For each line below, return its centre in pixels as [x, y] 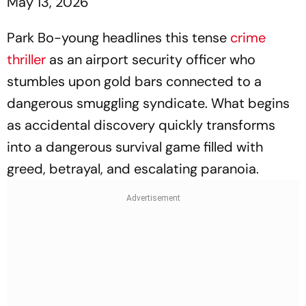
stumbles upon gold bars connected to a [134, 82]
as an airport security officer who [151, 60]
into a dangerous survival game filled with [135, 147]
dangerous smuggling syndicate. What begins [148, 103]
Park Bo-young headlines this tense [119, 38]
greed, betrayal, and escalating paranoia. [133, 169]
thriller [26, 60]
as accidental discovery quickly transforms [141, 125]
